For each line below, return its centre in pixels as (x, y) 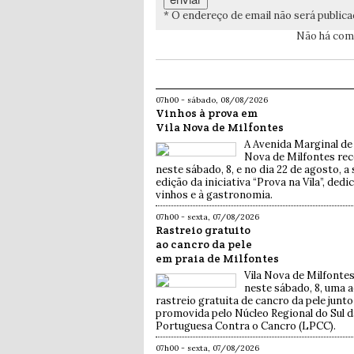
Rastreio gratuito (203, 230)
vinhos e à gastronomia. (214, 195)
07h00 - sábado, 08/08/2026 (212, 100)
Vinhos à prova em (207, 113)
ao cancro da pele (204, 245)
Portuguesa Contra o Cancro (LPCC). (246, 326)
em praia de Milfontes (217, 259)
